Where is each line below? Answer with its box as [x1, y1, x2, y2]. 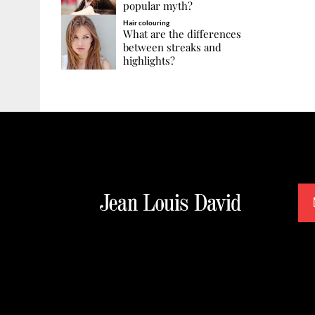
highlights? [122, 53, 175, 67]
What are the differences [122, 26, 241, 41]
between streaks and [122, 39, 221, 54]
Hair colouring [122, 18, 169, 27]
